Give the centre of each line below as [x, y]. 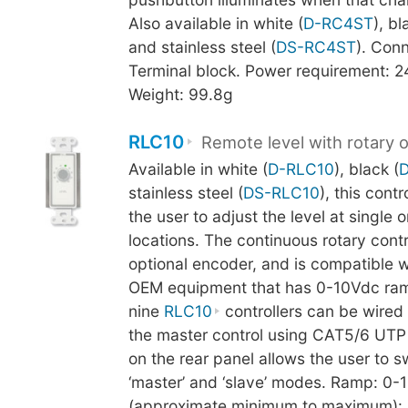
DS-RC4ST [316, 47]
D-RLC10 [301, 168]
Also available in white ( [215, 24]
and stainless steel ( [202, 47]
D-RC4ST [338, 24]
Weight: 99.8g [180, 95]
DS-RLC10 [281, 192]
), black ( [366, 168]
